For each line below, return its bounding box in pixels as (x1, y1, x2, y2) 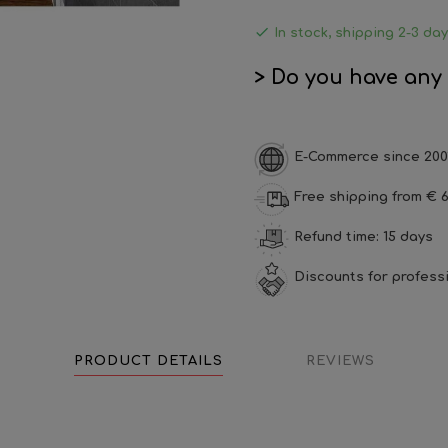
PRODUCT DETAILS (73, 354, 223, 368)
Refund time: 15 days (294, 230, 433, 244)
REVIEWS (305, 354, 375, 368)
